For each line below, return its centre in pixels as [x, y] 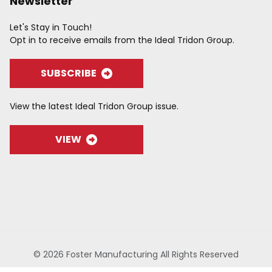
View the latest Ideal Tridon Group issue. [94, 106]
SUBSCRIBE [68, 73]
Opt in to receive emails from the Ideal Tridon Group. [122, 40]
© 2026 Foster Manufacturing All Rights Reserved [136, 254]
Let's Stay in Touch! [50, 27]
